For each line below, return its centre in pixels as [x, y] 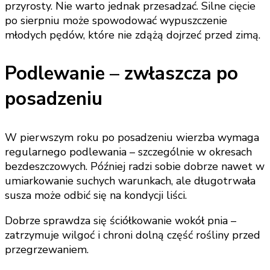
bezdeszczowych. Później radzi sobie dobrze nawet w [135, 166]
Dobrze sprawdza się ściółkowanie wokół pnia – [121, 220]
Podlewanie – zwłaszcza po [121, 73]
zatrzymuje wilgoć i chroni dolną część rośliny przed [133, 235]
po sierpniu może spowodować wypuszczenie [116, 20]
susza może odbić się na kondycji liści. [96, 195]
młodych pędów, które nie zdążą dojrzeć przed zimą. [133, 35]
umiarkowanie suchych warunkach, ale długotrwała [130, 181]
